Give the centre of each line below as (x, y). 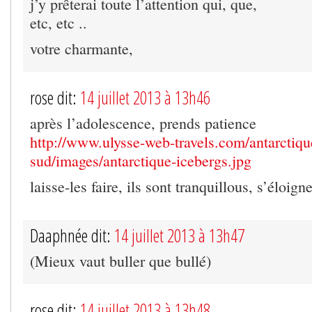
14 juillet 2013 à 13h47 (179, 235)
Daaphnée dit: (72, 235)
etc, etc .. (58, 22)
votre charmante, (81, 48)
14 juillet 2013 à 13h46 (145, 97)
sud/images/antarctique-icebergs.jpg (141, 160)
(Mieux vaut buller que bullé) (120, 260)
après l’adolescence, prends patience (143, 123)
